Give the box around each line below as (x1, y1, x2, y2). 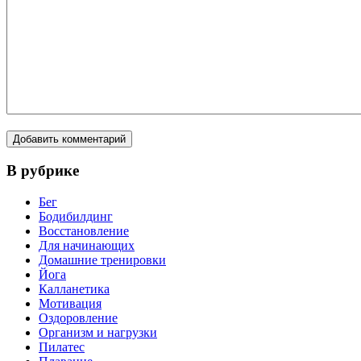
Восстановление (39, 224, 129, 239)
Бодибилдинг (39, 210, 113, 224)
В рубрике (6, 162, 79, 180)
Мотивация (39, 297, 102, 311)
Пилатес (39, 340, 85, 355)
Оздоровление (39, 311, 118, 326)
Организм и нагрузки (39, 326, 157, 340)
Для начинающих (39, 239, 135, 253)
